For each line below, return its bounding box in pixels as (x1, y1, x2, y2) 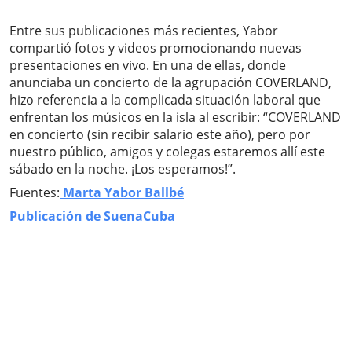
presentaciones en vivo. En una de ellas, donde (9, 57, 286, 75)
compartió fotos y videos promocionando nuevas (9, 39, 302, 57)
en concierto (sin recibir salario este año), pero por (9, 126, 310, 144)
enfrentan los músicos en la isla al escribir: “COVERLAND (9, 108, 341, 126)
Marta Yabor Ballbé (60, 184, 184, 202)
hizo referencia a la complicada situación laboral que (9, 91, 321, 109)
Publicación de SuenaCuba (9, 207, 175, 225)
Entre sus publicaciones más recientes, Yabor (9, 22, 278, 40)
